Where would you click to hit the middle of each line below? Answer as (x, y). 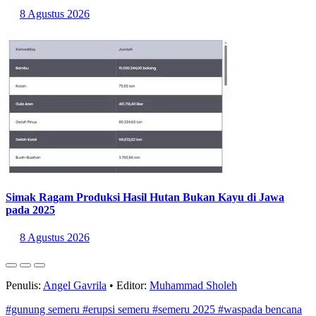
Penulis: (24, 285)
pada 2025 (30, 209)
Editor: (132, 285)
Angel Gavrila (75, 285)
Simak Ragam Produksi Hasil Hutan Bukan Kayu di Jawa (145, 197)
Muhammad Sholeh (193, 285)
